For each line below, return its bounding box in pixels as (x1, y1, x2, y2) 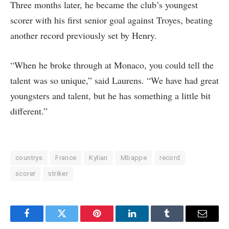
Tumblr (166, 216, 194, 226)
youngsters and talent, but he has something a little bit (10, 89, 211, 102)
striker (48, 169, 68, 177)
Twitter (61, 216, 88, 226)
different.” (10, 104, 48, 117)
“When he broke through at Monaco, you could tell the (10, 58, 214, 71)
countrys (15, 153, 43, 162)
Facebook (26, 216, 62, 226)
